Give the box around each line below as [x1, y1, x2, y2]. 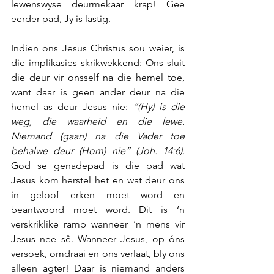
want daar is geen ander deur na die [11, 86, 185, 98]
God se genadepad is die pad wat [11, 160, 185, 171]
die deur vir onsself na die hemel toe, [11, 72, 185, 83]
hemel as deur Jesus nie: [11, 101, 133, 113]
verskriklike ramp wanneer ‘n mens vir [11, 218, 185, 230]
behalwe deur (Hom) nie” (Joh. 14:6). [11, 145, 185, 157]
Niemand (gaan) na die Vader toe [11, 130, 185, 142]
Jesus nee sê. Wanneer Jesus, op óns [11, 233, 185, 245]
